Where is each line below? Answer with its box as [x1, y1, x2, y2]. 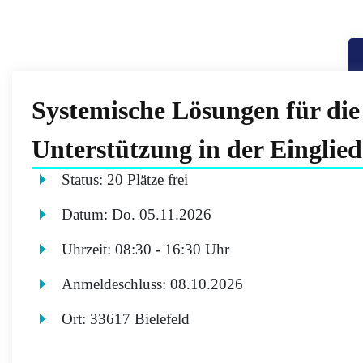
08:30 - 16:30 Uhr [115, 241, 230, 258]
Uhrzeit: [62, 241, 116, 258]
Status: [62, 171, 108, 188]
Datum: [62, 206, 113, 223]
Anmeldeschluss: [62, 275, 171, 293]
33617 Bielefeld [90, 310, 190, 327]
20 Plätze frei [107, 171, 189, 188]
